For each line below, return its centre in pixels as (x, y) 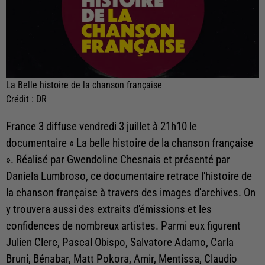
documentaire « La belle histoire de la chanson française (130, 143)
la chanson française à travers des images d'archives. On (131, 193)
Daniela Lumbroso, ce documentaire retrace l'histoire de (129, 177)
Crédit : (21, 99)
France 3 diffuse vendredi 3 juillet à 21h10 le (101, 127)
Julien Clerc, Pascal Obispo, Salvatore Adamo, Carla (120, 243)
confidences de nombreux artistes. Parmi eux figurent (123, 226)
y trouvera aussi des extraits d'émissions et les (109, 210)
